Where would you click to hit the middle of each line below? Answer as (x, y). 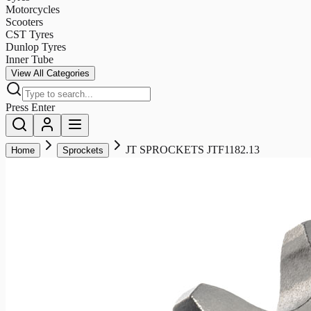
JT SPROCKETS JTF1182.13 (193, 149)
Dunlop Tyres (36, 47)
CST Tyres (30, 34)
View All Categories (50, 73)
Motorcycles (33, 9)
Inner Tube (30, 59)
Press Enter (30, 107)
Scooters (24, 22)
